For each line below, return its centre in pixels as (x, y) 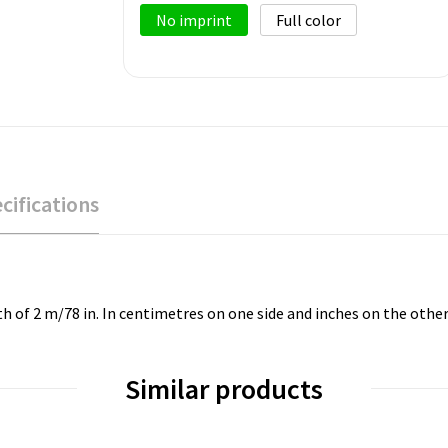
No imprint (194, 19)
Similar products (224, 388)
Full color (308, 19)
